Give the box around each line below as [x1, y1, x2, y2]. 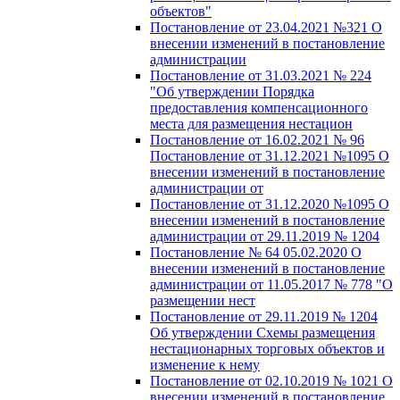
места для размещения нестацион [150, 115, 353, 131]
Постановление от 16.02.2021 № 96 [150, 131, 364, 147]
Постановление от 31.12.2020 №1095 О [150, 196, 389, 212]
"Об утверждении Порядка [150, 83, 314, 99]
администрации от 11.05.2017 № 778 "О [150, 276, 393, 292]
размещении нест [150, 292, 255, 308]
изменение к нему [150, 356, 260, 372]
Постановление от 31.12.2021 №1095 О [150, 147, 389, 163]
